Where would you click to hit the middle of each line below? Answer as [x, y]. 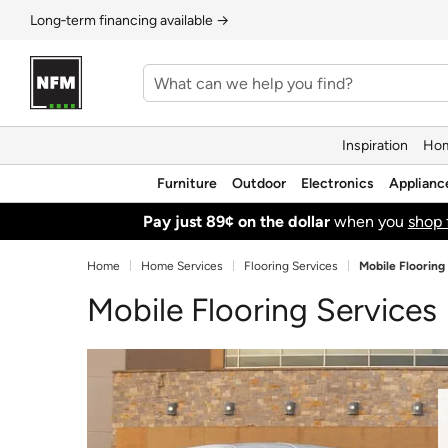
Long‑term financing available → [129, 20]
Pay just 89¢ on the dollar [236, 221]
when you [368, 221]
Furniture [187, 183]
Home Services [182, 266]
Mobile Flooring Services [262, 310]
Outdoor [259, 183]
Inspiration [375, 145]
